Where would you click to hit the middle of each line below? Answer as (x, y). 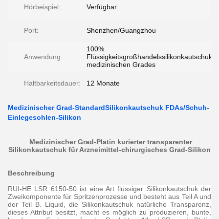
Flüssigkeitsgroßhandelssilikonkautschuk (149, 57)
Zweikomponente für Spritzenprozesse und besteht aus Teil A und (109, 197)
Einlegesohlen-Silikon (44, 117)
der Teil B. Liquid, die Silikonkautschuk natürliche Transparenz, (109, 204)
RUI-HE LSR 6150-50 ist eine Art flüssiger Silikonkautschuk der (109, 189)
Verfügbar (102, 7)
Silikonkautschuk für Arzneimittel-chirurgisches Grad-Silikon (109, 150)
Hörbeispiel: (42, 7)
